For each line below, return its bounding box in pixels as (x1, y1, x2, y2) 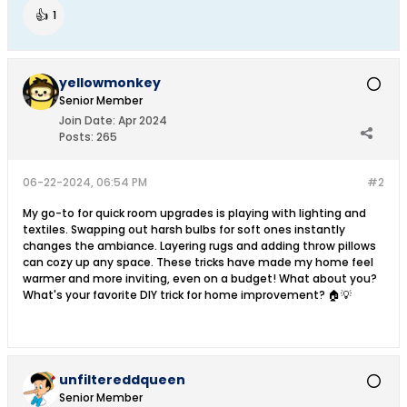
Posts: (59, 129, 94, 144)
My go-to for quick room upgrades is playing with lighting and (23, 205, 366, 221)
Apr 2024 (118, 113, 167, 128)
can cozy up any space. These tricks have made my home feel (23, 254, 373, 270)
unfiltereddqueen (59, 371, 185, 389)
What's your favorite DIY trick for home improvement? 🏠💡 (23, 287, 352, 303)
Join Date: (59, 113, 115, 128)
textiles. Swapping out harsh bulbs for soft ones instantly (23, 222, 345, 237)
